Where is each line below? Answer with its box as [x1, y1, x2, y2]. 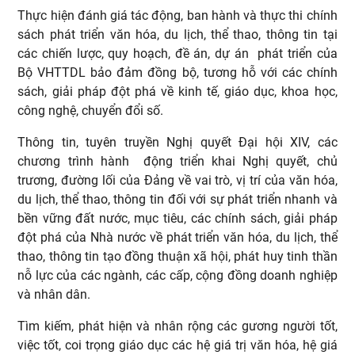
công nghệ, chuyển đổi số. [17, 102, 174, 118]
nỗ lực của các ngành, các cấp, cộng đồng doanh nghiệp [17, 267, 338, 283]
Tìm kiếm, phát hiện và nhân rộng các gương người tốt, [17, 318, 338, 334]
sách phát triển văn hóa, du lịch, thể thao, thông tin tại [17, 26, 338, 42]
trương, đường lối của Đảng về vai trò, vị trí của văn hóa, [17, 172, 338, 188]
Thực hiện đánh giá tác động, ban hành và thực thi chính [17, 7, 338, 23]
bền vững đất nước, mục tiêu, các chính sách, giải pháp [17, 210, 338, 226]
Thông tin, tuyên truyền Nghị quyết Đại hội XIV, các [17, 134, 338, 150]
